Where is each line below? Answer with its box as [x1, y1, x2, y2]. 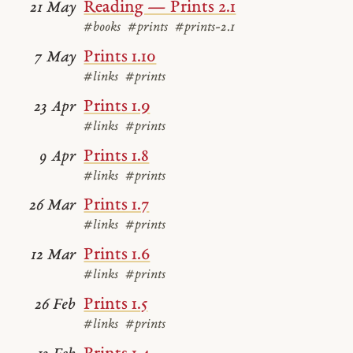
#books [84, 20, 121, 35]
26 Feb [35, 296, 76, 314]
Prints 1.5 [84, 295, 148, 314]
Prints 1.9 [84, 97, 150, 116]
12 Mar [31, 247, 76, 265]
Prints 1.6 [84, 246, 150, 265]
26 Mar [29, 198, 76, 215]
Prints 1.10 [84, 48, 157, 67]
